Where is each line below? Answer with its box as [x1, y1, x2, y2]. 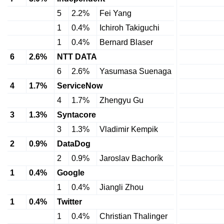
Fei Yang [99, 9, 131, 17]
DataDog [57, 139, 90, 148]
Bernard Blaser [99, 38, 153, 46]
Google [57, 168, 84, 177]
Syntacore [57, 110, 96, 119]
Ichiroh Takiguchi [99, 23, 159, 32]
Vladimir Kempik [99, 125, 158, 133]
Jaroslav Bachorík [99, 154, 163, 162]
